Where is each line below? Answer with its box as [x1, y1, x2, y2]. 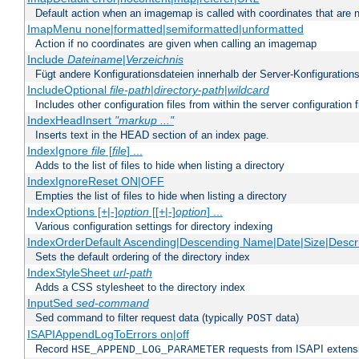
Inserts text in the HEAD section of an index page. [35, 129, 269, 142]
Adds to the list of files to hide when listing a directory [35, 159, 284, 172]
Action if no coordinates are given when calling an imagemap [35, 38, 317, 50]
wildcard [227, 83, 269, 97]
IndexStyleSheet [26, 266, 113, 280]
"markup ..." [114, 114, 174, 127]
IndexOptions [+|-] [26, 205, 118, 219]
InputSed [26, 296, 76, 310]
